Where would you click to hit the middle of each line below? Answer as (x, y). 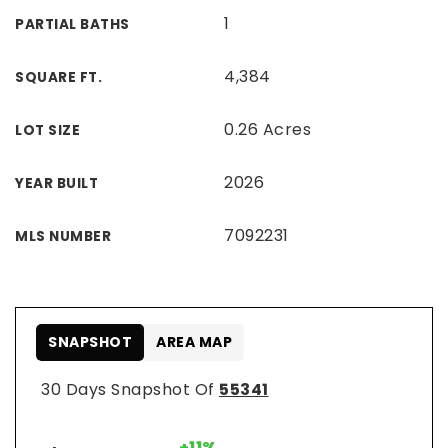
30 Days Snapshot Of (130, 389)
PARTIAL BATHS (72, 24)
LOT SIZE (47, 130)
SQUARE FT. (58, 77)
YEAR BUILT (56, 183)
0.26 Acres (267, 129)
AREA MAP (194, 342)
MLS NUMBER (63, 236)
